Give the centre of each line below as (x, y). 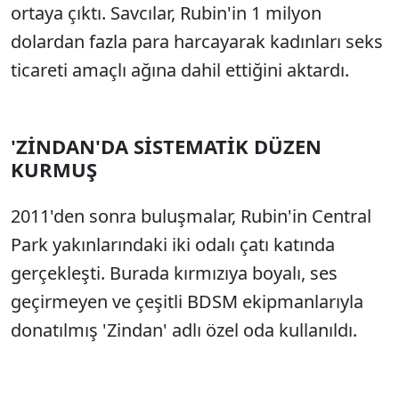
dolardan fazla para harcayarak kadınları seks (197, 41)
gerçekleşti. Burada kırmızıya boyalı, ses (174, 273)
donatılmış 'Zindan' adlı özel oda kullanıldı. (184, 330)
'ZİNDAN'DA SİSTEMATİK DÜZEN (166, 146)
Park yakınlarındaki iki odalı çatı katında (173, 244)
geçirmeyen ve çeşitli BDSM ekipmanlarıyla (187, 301)
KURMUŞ (54, 169)
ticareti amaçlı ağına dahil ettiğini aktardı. (180, 70)
